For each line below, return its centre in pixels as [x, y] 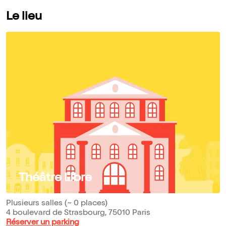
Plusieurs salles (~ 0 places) [57, 204]
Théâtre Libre [55, 178]
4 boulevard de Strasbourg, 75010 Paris [78, 213]
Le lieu [24, 17]
